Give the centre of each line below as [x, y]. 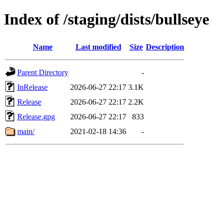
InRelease [32, 87]
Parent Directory [43, 72]
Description [165, 47]
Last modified [98, 47]
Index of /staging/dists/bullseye [107, 19]
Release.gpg [36, 116]
